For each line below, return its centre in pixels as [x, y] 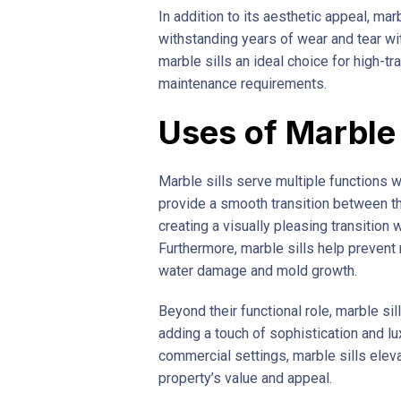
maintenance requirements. [243, 83]
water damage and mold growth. [258, 270]
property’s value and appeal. [245, 378]
